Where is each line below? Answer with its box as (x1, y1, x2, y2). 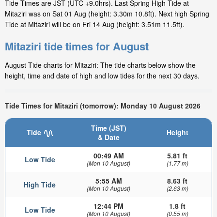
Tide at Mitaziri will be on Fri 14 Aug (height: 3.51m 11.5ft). (5, 19, 185, 30)
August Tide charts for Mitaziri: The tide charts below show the (5, 60, 196, 70)
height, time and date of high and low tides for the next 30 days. (5, 71, 200, 81)
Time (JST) (91, 123, 126, 133)
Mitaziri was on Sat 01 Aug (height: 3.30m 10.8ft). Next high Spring (5, 9, 209, 19)
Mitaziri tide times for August (5, 38, 149, 54)
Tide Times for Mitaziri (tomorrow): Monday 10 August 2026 (5, 100, 201, 110)
